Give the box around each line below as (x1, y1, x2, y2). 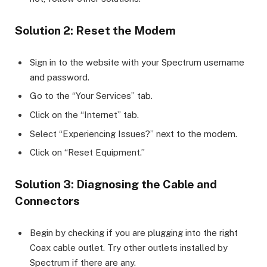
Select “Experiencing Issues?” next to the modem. (30, 128, 237, 139)
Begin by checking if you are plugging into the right (30, 228, 238, 238)
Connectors (15, 194, 80, 208)
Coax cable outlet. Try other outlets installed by (30, 243, 228, 253)
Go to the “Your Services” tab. (30, 91, 153, 101)
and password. (30, 72, 89, 82)
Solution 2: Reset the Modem (15, 23, 176, 37)
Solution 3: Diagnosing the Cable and (15, 178, 217, 191)
